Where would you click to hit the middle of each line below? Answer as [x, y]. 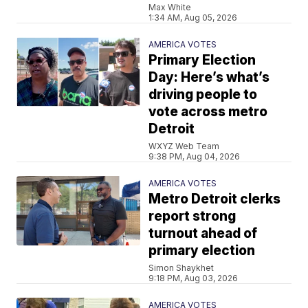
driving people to [203, 94]
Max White [170, 7]
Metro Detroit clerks [215, 199]
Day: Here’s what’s [209, 77]
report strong [192, 216]
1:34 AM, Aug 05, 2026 [193, 17]
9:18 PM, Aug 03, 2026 [194, 278]
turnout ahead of [203, 233]
